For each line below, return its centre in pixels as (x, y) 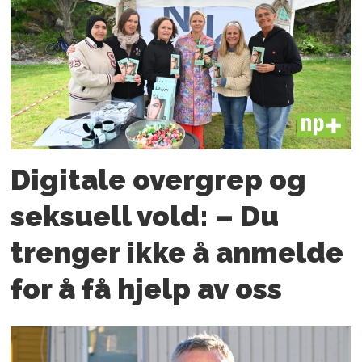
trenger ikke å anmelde (177, 253)
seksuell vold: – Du (145, 217)
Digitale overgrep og (159, 180)
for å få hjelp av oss (147, 289)
